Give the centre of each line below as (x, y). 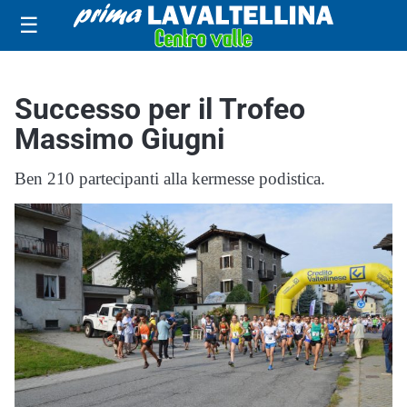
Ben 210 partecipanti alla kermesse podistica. (170, 179)
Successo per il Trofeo (160, 109)
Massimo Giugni (119, 139)
